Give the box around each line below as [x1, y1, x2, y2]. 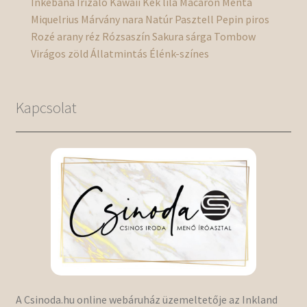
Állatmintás [90, 47, 148, 61]
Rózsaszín [102, 29, 151, 44]
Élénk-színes [149, 47, 210, 61]
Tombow [214, 29, 256, 44]
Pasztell [175, 12, 214, 27]
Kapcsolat [15, 98, 77, 118]
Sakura [152, 29, 184, 44]
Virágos [31, 47, 66, 61]
